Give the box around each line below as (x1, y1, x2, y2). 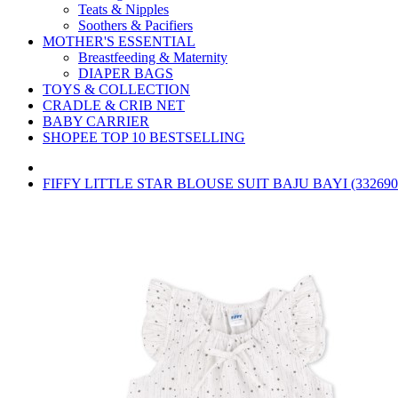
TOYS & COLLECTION (43, 82, 190, 97)
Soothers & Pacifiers (78, 18, 193, 33)
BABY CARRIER (43, 114, 149, 129)
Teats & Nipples (78, 2, 169, 17)
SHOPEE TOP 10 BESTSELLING (43, 130, 245, 145)
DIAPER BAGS (78, 66, 173, 81)
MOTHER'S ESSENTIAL (43, 34, 195, 49)
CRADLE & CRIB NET (43, 98, 185, 113)
